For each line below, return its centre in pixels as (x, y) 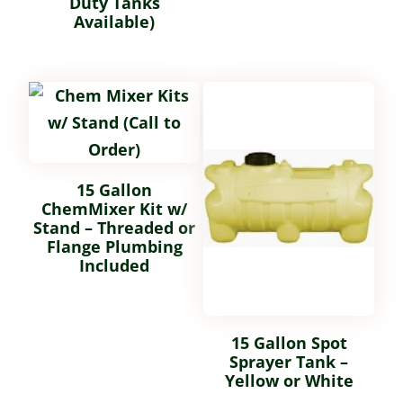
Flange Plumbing (114, 246)
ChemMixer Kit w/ (114, 208)
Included (114, 265)
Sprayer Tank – (289, 361)
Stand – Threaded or (114, 227)
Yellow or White (289, 380)
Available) (114, 21)
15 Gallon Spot (289, 342)
